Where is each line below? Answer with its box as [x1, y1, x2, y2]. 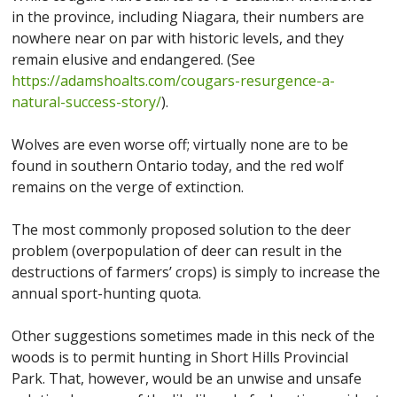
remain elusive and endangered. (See [12, 50, 256, 69]
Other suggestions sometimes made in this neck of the [12, 326, 376, 346]
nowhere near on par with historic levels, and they [12, 28, 345, 48]
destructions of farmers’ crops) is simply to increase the [12, 262, 381, 282]
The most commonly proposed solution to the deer [12, 220, 352, 239]
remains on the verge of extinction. [12, 177, 245, 197]
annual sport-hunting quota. [12, 284, 202, 303]
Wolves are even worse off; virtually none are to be [12, 135, 349, 154]
